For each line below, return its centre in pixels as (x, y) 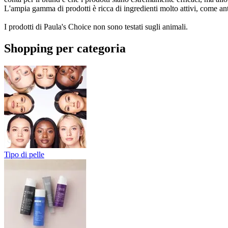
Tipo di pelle (24, 154)
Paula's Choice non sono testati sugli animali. (116, 26)
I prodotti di (23, 26)
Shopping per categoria (65, 48)
